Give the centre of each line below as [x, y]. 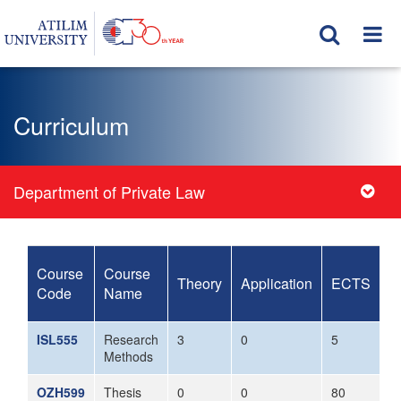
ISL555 [57, 339]
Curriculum [71, 125]
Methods [128, 356]
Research [131, 339]
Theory [200, 283]
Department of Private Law [109, 192]
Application [277, 283]
